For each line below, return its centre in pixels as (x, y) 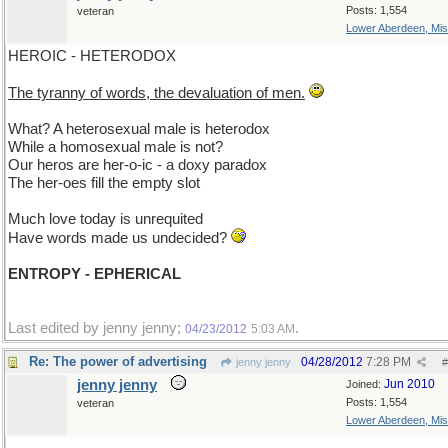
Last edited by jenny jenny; (96, 328)
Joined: (365, 384)
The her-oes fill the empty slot (104, 183)
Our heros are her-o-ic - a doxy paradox (137, 165)
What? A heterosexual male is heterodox (139, 129)
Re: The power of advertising (118, 361)
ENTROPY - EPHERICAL (94, 274)
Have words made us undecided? (119, 238)
